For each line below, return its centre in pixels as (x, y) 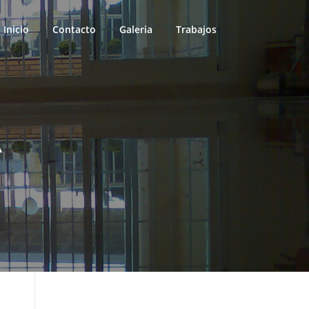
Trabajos (196, 29)
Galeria (136, 29)
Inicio (16, 29)
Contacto (74, 29)
